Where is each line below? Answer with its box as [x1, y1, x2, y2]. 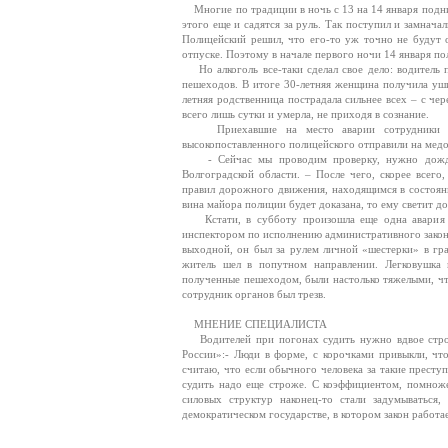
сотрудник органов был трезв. [182, 288, 326, 300]
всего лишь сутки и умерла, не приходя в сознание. [182, 108, 429, 120]
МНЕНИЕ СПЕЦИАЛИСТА [182, 318, 327, 330]
